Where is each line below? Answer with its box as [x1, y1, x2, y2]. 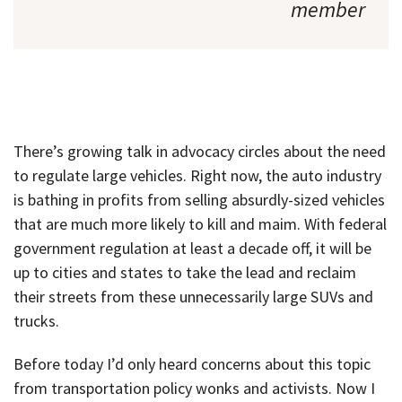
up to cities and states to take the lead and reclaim [13, 261, 356, 283]
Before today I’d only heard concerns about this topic [13, 354, 371, 375]
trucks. [13, 310, 59, 331]
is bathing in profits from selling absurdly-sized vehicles [13, 188, 385, 210]
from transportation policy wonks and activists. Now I [13, 378, 375, 399]
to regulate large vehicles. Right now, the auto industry [13, 164, 381, 186]
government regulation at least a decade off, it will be [13, 237, 371, 258]
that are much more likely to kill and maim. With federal [13, 213, 387, 234]
